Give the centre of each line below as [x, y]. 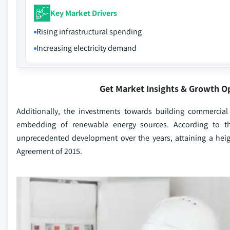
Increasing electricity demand [87, 48]
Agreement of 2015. [49, 151]
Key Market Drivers [84, 13]
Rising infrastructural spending [89, 32]
